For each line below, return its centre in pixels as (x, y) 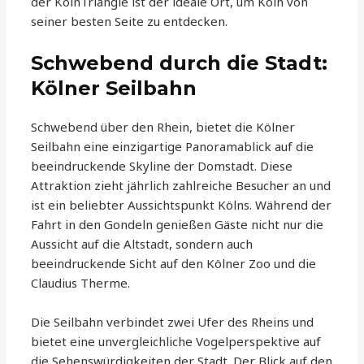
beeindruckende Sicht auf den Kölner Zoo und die (174, 264)
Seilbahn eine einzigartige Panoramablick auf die (173, 147)
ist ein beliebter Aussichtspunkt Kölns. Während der (182, 205)
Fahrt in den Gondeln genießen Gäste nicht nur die (178, 225)
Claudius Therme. (81, 283)
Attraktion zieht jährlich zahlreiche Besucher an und (181, 186)
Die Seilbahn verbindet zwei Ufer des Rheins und (173, 322)
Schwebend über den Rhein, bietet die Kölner (163, 127)
